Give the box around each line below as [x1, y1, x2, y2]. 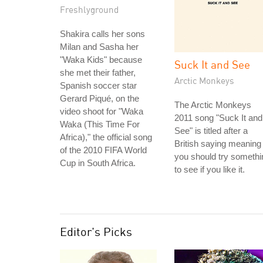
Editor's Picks [60, 224, 132, 239]
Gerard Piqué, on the [60, 93, 139, 103]
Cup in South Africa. [60, 158, 136, 168]
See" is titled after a [174, 126, 248, 136]
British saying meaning [174, 139, 261, 149]
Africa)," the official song [60, 132, 152, 142]
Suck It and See [174, 58, 250, 71]
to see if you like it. [174, 164, 245, 174]
